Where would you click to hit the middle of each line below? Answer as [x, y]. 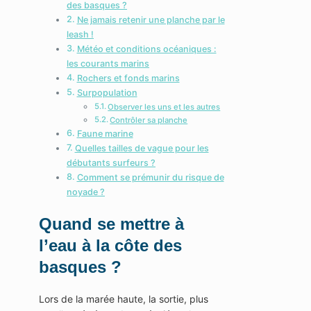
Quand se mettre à [111, 224]
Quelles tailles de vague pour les [142, 149]
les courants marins [108, 64]
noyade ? [86, 192]
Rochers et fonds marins [128, 78]
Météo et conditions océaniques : [146, 49]
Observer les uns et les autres [164, 107]
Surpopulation [107, 93]
